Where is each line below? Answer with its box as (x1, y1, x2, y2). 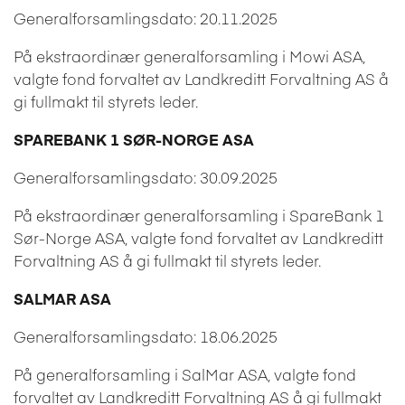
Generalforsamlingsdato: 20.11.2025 (14, 6, 278, 29)
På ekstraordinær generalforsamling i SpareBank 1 (14, 203, 384, 226)
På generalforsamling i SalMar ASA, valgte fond (14, 363, 356, 385)
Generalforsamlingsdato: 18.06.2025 (14, 325, 278, 347)
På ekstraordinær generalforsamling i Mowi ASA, (14, 44, 365, 67)
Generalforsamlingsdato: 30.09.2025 (14, 165, 278, 188)
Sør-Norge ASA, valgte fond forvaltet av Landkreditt (14, 226, 383, 249)
